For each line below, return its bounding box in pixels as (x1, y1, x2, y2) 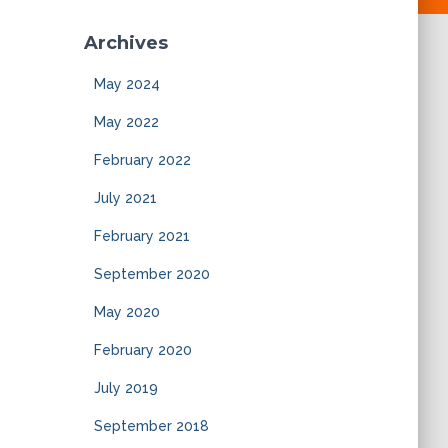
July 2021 (93, 190, 157, 206)
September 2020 (93, 266, 210, 282)
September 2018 (93, 418, 209, 434)
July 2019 (93, 380, 158, 396)
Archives (83, 32, 168, 54)
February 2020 (93, 342, 192, 358)
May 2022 (93, 114, 159, 130)
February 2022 (93, 152, 191, 168)
